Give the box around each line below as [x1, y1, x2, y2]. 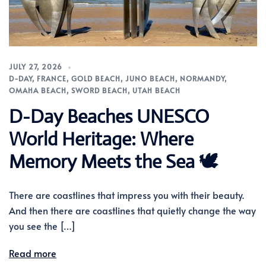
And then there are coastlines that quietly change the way [9, 204, 256, 217]
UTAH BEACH [132, 85, 180, 96]
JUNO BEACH [125, 74, 175, 84]
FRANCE [37, 74, 66, 84]
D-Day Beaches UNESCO [9, 104, 209, 129]
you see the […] [9, 219, 75, 233]
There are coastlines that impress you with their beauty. [9, 188, 244, 202]
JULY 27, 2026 [9, 62, 62, 72]
